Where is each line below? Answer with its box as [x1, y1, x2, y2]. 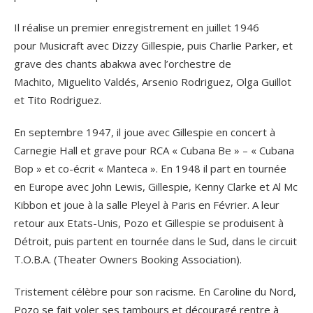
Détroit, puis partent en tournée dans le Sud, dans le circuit [14, 233, 297, 248]
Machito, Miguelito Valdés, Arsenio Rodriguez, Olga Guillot [14, 74, 291, 89]
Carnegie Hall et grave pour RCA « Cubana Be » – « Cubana [14, 143, 294, 157]
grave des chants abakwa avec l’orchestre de [14, 56, 231, 71]
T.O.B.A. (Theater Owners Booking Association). [14, 252, 242, 266]
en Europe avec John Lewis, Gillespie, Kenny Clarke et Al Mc [14, 179, 298, 194]
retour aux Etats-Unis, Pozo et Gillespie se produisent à [14, 215, 284, 230]
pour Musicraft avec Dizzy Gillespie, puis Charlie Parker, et [14, 38, 293, 52]
